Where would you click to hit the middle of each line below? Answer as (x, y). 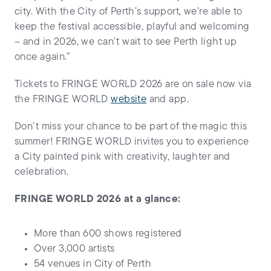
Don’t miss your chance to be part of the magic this (131, 127)
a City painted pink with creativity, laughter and (122, 157)
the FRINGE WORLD (63, 100)
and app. (168, 100)
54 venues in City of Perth (93, 264)
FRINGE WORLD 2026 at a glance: (98, 200)
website (129, 100)
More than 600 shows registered (108, 234)
